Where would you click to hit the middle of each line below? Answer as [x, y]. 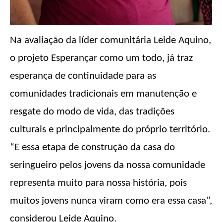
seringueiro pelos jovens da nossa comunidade [108, 165]
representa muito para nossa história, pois [98, 183]
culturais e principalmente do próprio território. [110, 129]
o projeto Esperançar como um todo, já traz [101, 58]
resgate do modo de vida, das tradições [92, 111]
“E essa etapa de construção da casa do [92, 147]
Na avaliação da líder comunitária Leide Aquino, [111, 40]
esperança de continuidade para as [83, 76]
